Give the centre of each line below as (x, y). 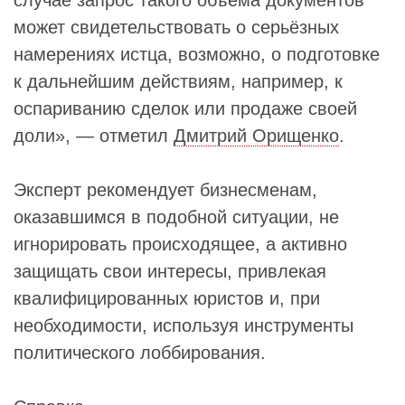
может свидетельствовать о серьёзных (176, 27)
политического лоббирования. (140, 353)
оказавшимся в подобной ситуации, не (176, 217)
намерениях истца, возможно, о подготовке (197, 54)
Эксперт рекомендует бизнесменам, (165, 190)
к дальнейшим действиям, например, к (178, 81)
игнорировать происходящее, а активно (180, 244)
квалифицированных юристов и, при (167, 298)
